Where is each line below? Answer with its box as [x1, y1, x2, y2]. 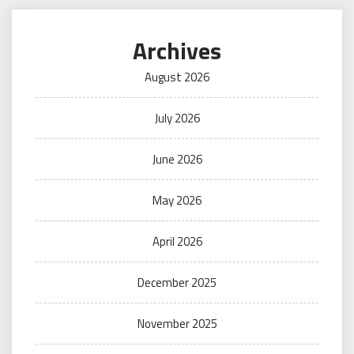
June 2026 [152, 150, 202, 168]
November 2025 [137, 314, 217, 333]
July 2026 [154, 109, 200, 127]
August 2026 [145, 68, 209, 86]
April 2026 [152, 232, 202, 250]
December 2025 [137, 273, 217, 292]
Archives [133, 32, 221, 69]
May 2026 [153, 191, 201, 209]
